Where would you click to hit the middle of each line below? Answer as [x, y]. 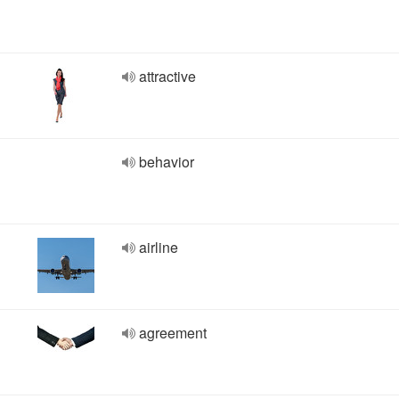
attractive [167, 76]
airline [159, 247]
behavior [167, 162]
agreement [173, 333]
